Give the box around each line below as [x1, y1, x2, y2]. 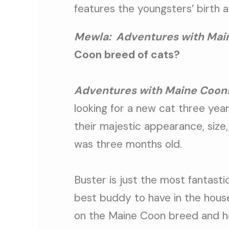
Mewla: [74, 30, 111, 44]
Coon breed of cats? [74, 48, 180, 62]
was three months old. [74, 137, 182, 152]
